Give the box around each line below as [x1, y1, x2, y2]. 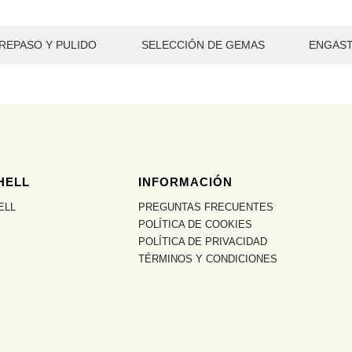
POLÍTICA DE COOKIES [137, 218, 252, 231]
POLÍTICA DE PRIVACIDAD [137, 236, 267, 248]
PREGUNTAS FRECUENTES [137, 201, 273, 214]
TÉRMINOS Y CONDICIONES [137, 253, 277, 266]
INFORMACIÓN [137, 175, 233, 189]
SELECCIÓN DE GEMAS [141, 38, 265, 51]
